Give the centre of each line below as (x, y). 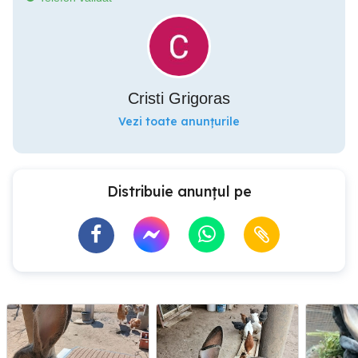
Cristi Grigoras (179, 98)
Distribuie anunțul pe (179, 191)
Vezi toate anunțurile (179, 121)
